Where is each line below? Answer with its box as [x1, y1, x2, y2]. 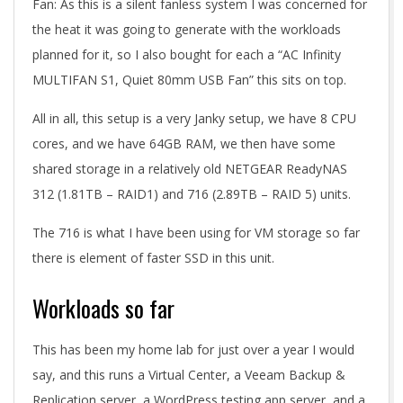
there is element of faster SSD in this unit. [32, 249, 274, 266]
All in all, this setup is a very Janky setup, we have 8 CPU [32, 110, 356, 127]
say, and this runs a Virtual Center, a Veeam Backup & [32, 366, 345, 383]
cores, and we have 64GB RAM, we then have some [32, 135, 336, 152]
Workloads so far [32, 291, 175, 326]
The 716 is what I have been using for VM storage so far [32, 224, 360, 241]
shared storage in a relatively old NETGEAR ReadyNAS [32, 160, 347, 177]
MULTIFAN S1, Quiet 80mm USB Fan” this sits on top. [32, 71, 346, 88]
